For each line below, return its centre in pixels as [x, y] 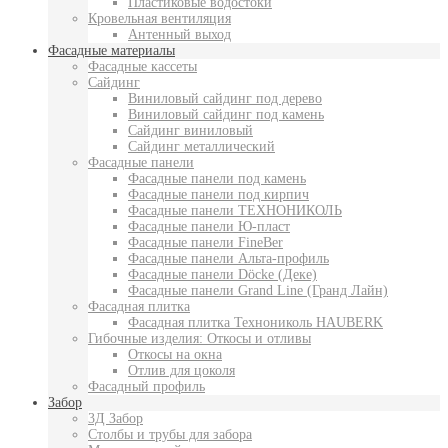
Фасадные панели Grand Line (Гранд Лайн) [258, 291]
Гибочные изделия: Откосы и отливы [199, 339]
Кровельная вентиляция [159, 19]
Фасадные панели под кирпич [218, 195]
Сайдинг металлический [201, 147]
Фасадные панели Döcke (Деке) [222, 275]
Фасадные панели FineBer [205, 243]
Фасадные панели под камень [217, 179]
